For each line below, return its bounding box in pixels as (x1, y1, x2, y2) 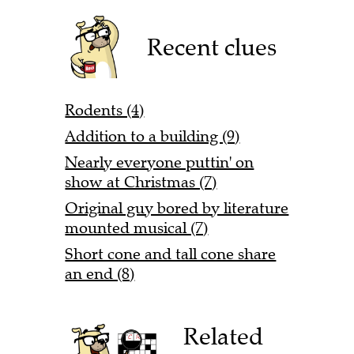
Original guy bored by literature (65, 198, 289, 218)
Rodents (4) (65, 100, 145, 120)
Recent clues (147, 32, 277, 62)
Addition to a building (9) (65, 126, 240, 146)
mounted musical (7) (65, 217, 209, 238)
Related (183, 322, 264, 352)
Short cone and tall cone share (65, 243, 277, 264)
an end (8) (65, 263, 135, 284)
